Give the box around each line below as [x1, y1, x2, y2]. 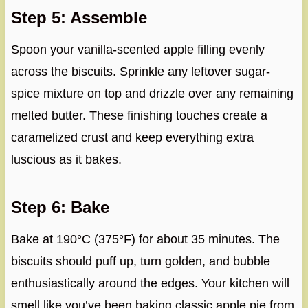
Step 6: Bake [10, 198, 109, 217]
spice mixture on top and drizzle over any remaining [10, 87, 294, 101]
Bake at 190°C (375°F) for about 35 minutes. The [10, 232, 280, 247]
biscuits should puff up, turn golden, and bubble [10, 254, 270, 269]
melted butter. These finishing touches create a [10, 109, 267, 123]
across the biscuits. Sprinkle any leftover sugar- [10, 65, 270, 79]
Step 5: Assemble [10, 8, 147, 27]
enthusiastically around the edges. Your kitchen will [10, 276, 289, 291]
